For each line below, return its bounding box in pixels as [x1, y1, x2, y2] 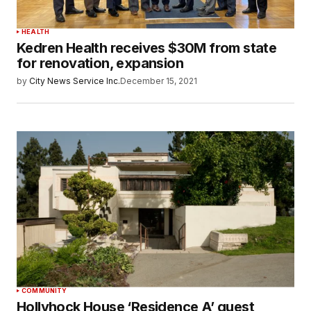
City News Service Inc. [29, 76, 120, 87]
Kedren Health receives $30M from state [17, 40, 277, 57]
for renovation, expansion [17, 55, 183, 72]
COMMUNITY [22, 286, 67, 294]
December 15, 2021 [120, 76, 197, 87]
